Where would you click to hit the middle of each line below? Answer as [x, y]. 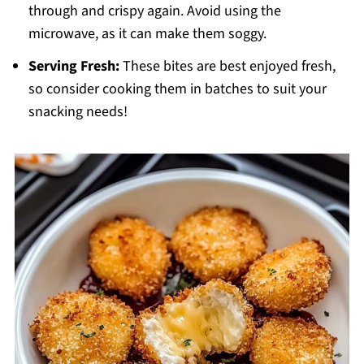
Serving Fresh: [74, 67]
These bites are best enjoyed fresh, [227, 67]
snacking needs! [78, 112]
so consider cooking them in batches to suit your [177, 89]
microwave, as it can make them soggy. [147, 34]
